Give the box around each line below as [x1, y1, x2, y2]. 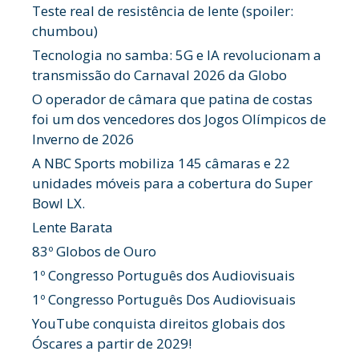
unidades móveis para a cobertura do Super [32, 174, 313, 192]
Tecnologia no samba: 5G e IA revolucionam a [32, 46, 321, 64]
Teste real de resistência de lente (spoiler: [32, 2, 293, 20]
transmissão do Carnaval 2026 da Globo [32, 66, 287, 84]
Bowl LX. [32, 194, 85, 212]
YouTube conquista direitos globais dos [32, 314, 285, 333]
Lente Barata [32, 218, 113, 236]
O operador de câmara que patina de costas [32, 90, 313, 108]
